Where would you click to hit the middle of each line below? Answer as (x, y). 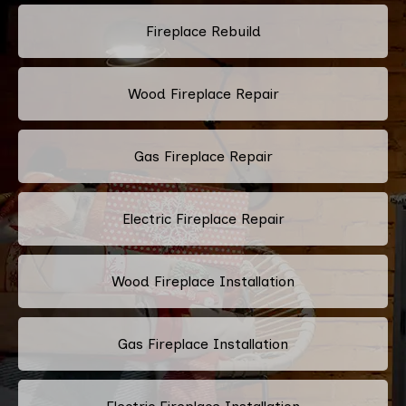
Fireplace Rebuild (203, 31)
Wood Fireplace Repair (203, 93)
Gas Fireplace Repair (203, 156)
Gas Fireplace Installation (203, 343)
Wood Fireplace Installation (203, 281)
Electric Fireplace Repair (203, 218)
